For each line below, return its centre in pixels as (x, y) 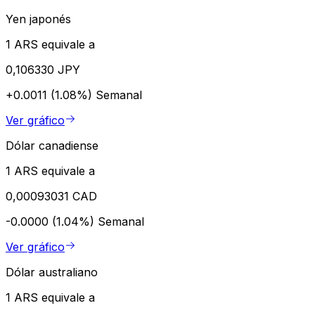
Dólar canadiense (52, 146)
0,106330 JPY (43, 70)
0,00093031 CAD (51, 197)
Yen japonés (38, 19)
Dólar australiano (52, 272)
